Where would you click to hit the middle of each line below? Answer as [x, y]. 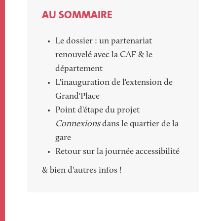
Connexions [78, 124]
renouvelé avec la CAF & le [104, 55]
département [79, 69]
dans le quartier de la [139, 124]
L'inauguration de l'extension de [114, 83]
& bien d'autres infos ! [82, 171]
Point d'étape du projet [97, 110]
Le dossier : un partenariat [104, 41]
